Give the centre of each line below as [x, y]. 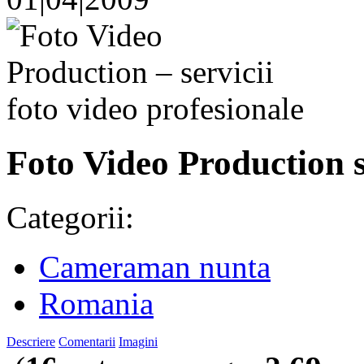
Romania [96, 303]
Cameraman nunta [155, 266]
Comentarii [87, 341]
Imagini [138, 341]
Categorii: [70, 217]
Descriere [31, 341]
